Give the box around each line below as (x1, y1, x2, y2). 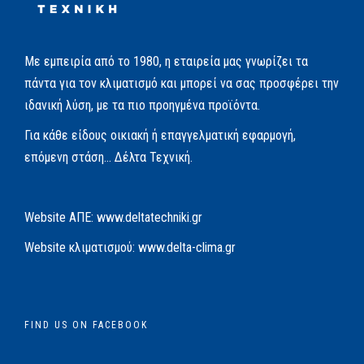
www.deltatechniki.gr (97, 209, 202, 225)
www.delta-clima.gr (138, 239, 236, 255)
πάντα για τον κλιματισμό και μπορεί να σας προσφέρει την (24, 75, 339, 91)
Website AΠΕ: (24, 209, 97, 225)
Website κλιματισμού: (24, 239, 138, 255)
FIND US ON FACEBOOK (24, 318, 148, 331)
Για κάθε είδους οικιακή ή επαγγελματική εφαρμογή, (24, 127, 296, 143)
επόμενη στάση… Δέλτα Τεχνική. (24, 149, 193, 165)
